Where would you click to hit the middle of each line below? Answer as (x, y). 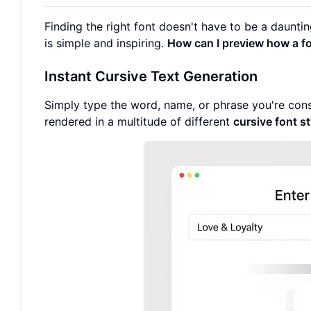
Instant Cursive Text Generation (151, 76)
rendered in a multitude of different (139, 121)
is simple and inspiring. (106, 43)
